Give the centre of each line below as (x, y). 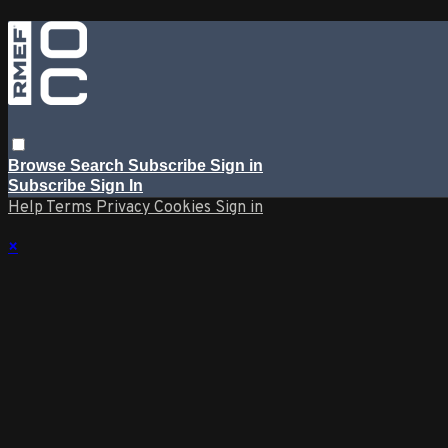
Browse (39, 165)
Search (99, 165)
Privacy (125, 207)
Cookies (184, 207)
